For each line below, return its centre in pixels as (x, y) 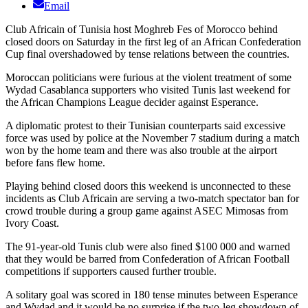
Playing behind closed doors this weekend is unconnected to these (148, 186)
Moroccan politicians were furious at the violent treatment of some (148, 78)
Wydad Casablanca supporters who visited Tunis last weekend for (148, 90)
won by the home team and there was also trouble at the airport (141, 151)
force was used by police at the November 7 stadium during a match (153, 138)
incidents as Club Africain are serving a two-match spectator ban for (152, 199)
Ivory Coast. (32, 223)
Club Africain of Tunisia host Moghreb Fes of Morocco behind (142, 30)
